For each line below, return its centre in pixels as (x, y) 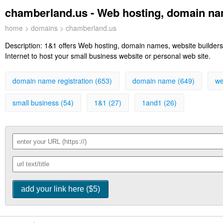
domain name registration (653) (62, 81)
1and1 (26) (159, 103)
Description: (25, 45)
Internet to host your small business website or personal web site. (108, 56)
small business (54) (43, 103)
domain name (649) (164, 81)
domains (44, 28)
